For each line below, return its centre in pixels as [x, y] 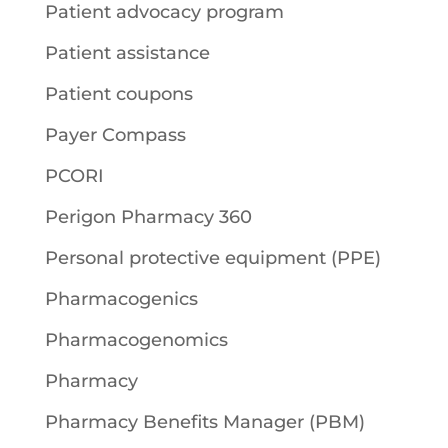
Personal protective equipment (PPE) [212, 257]
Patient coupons [118, 93]
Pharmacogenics [121, 298]
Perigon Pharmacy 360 [148, 216]
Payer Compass [115, 134]
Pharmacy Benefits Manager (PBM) [204, 421]
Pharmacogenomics [136, 339]
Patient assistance [127, 52]
